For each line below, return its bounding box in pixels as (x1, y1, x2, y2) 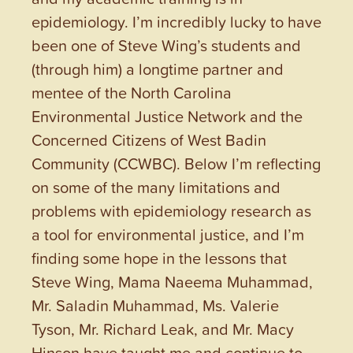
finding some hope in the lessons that (32, 246, 287, 269)
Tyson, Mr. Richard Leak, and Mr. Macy (32, 317, 294, 340)
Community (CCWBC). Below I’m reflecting (32, 151, 321, 174)
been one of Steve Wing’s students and (32, 33, 301, 56)
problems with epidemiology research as (32, 199, 311, 221)
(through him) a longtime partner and (32, 57, 284, 80)
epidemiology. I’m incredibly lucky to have (32, 9, 321, 32)
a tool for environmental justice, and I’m (32, 222, 304, 245)
